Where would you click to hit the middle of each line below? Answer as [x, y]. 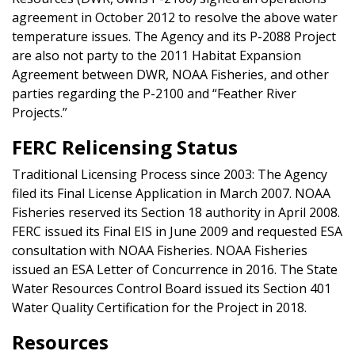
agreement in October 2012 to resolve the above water [175, 17]
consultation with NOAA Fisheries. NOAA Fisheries [160, 250]
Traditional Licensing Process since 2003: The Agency [170, 174]
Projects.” [40, 112]
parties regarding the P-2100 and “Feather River [154, 93]
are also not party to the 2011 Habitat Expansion [157, 55]
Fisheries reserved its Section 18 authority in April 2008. [176, 212]
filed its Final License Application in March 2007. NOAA [171, 193]
